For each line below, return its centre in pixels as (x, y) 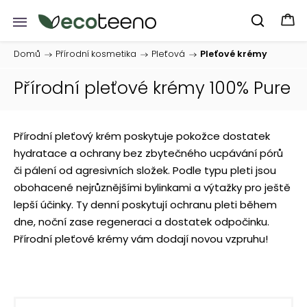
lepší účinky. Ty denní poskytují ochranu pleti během (145, 205)
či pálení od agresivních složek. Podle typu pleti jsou (145, 170)
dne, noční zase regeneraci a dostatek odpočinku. (142, 222)
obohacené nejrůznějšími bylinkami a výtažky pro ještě (152, 187)
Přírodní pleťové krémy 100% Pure (152, 88)
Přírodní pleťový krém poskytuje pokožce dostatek (142, 136)
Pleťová (168, 54)
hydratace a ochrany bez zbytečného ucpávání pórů (148, 153)
